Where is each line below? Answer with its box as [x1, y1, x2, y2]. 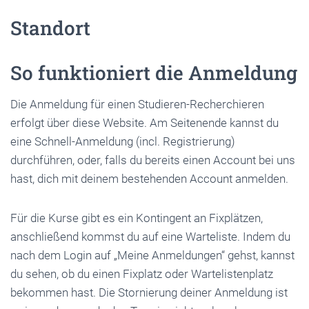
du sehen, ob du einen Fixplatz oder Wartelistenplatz [10, 266, 273, 281]
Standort [10, 14, 90, 41]
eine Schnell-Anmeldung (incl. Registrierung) [10, 134, 235, 148]
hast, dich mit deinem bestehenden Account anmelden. [10, 171, 288, 186]
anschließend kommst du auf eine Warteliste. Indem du [10, 229, 290, 243]
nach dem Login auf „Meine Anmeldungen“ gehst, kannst [10, 248, 295, 262]
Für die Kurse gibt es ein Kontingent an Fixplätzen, [10, 210, 263, 225]
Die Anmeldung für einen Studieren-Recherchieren [10, 97, 264, 111]
